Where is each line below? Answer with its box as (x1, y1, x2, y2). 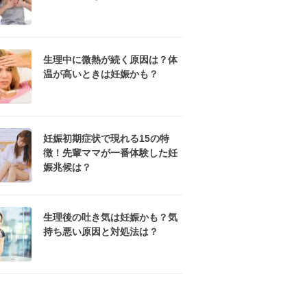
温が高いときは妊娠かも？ (43, 69, 158, 79)
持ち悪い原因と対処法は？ (43, 226, 158, 237)
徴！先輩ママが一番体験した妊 (43, 147, 177, 158)
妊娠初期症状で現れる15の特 (43, 133, 169, 144)
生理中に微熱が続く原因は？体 (43, 54, 177, 65)
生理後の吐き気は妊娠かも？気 (43, 212, 177, 223)
